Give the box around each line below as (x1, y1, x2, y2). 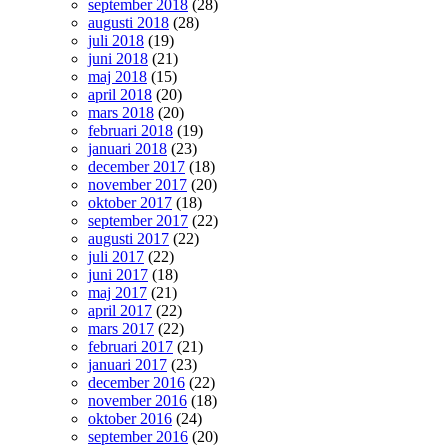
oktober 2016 (88, 410, 172, 427)
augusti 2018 (88, 14, 169, 31)
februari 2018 (88, 122, 173, 139)
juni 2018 (88, 50, 148, 67)
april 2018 (88, 86, 152, 103)
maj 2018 (88, 68, 147, 85)
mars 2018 (88, 104, 154, 121)
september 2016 (88, 428, 188, 445)
